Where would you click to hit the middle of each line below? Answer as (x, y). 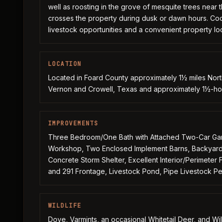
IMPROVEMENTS (73, 123)
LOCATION (65, 64)
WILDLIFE (65, 206)
